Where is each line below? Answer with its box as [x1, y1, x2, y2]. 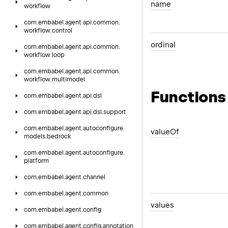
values [151, 200, 174, 210]
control [52, 27, 72, 34]
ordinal [151, 40, 176, 50]
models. [24, 133, 47, 140]
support [103, 108, 126, 116]
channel [83, 174, 105, 181]
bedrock [47, 133, 71, 140]
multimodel [52, 76, 85, 83]
